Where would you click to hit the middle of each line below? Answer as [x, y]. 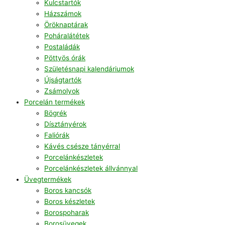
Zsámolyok [62, 91]
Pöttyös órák [65, 58]
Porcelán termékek [54, 102]
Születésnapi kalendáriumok [89, 69]
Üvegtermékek [48, 180]
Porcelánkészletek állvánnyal [91, 168]
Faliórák [57, 135]
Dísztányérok [65, 124]
